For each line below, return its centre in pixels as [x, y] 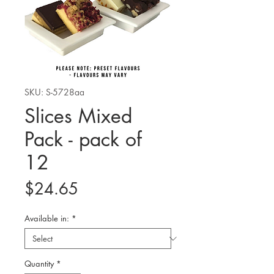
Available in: [47, 218]
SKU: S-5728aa [54, 92]
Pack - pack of [83, 139]
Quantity [39, 264]
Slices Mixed [78, 116]
